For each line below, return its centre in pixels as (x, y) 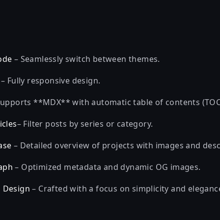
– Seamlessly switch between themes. (86, 59)
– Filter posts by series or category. (85, 124)
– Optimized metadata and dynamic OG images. (107, 167)
